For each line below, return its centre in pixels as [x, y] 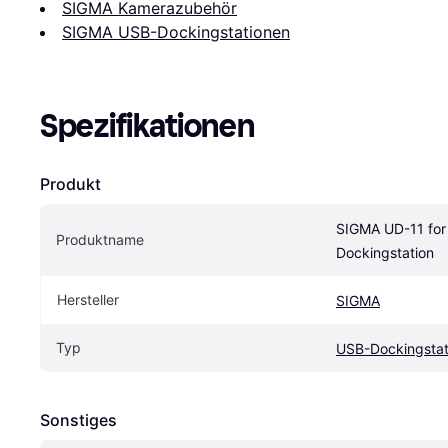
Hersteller [88, 299]
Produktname [100, 239]
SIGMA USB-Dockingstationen [176, 32]
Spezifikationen [147, 126]
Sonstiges [78, 420]
